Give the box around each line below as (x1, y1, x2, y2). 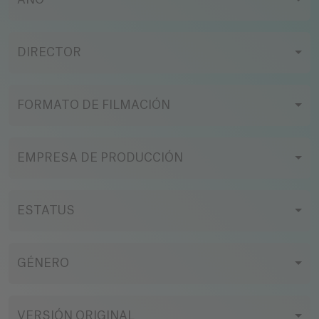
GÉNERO (17, 258, 69, 269)
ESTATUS (17, 205, 75, 216)
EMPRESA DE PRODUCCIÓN (17, 152, 183, 164)
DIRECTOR (17, 47, 81, 58)
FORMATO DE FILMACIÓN (17, 100, 170, 111)
